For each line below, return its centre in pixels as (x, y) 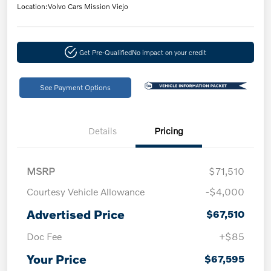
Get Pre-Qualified (105, 52)
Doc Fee (44, 236)
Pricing (169, 130)
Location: (32, 6)
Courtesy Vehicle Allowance (86, 191)
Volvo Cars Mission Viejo (88, 6)
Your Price (57, 259)
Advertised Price (76, 214)
